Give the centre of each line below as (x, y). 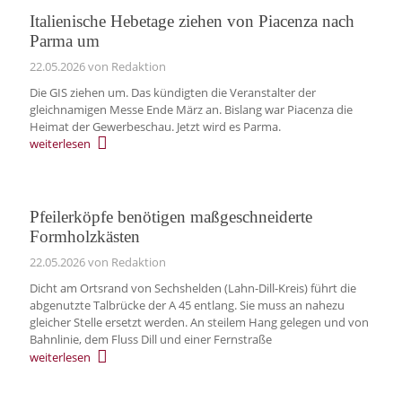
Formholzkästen (84, 237)
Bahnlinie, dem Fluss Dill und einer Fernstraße (150, 340)
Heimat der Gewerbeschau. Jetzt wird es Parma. (155, 126)
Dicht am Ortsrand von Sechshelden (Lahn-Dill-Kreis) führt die (192, 288)
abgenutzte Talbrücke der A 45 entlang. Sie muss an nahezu (187, 306)
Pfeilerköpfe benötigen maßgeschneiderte (170, 217)
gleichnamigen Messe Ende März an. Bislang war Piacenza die (191, 109)
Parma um (64, 40)
